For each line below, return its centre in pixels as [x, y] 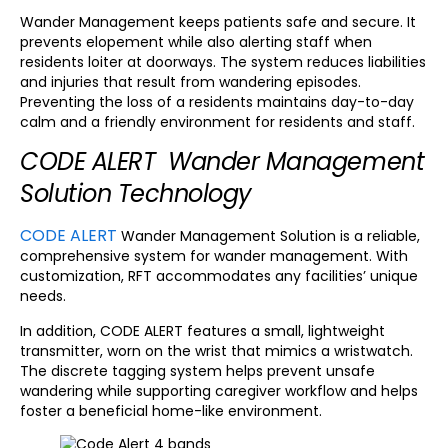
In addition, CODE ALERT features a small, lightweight [202, 330]
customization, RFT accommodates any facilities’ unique [219, 276]
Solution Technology [136, 194]
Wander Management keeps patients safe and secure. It [218, 22]
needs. [43, 296]
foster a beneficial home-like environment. [171, 410]
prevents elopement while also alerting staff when [196, 42]
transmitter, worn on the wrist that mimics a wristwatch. [216, 350]
